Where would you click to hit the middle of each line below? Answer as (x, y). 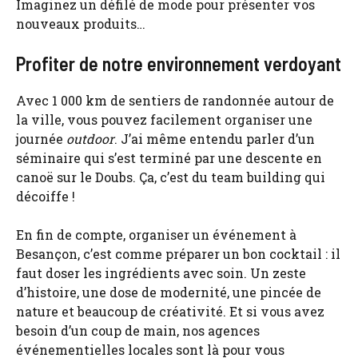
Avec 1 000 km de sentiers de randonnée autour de (175, 100)
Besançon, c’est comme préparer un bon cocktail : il (178, 253)
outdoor (90, 138)
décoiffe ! (46, 196)
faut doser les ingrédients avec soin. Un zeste (161, 272)
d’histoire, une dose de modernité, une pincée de (169, 292)
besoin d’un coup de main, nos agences (138, 330)
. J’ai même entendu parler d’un (215, 138)
